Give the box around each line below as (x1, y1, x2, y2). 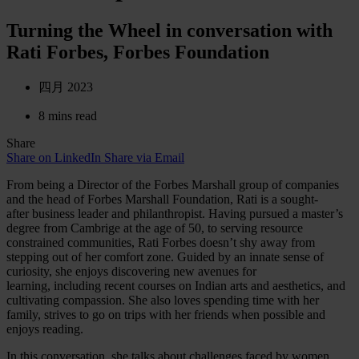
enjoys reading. (6, 321, 83, 336)
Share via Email (104, 150, 184, 164)
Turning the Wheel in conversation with (6, 19, 333, 41)
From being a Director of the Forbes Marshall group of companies (6, 177, 339, 192)
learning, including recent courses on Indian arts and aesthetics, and (6, 278, 345, 292)
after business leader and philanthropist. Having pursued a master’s (6, 206, 343, 220)
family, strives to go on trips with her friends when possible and (6, 307, 325, 321)
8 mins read (38, 108, 97, 123)
